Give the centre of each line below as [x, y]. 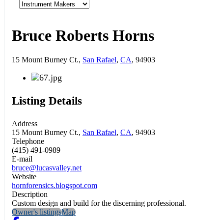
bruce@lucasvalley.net [47, 167]
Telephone [28, 141]
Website [24, 176]
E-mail [22, 159]
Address [25, 123]
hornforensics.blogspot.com [55, 185]
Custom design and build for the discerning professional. [99, 203]
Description [30, 194]
